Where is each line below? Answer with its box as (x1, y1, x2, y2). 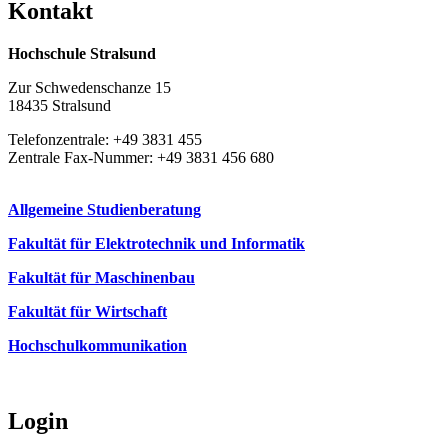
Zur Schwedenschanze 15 (8, 78, 171, 96)
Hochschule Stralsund (8, 44, 156, 62)
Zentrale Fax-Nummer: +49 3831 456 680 (8, 148, 274, 166)
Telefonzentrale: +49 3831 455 (8, 130, 202, 148)
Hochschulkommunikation (8, 336, 187, 354)
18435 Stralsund (8, 96, 111, 114)
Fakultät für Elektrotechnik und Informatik (8, 234, 305, 252)
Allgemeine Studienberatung (8, 200, 201, 218)
